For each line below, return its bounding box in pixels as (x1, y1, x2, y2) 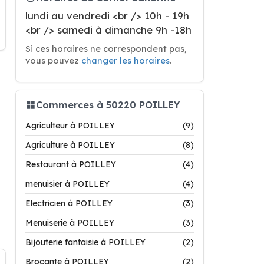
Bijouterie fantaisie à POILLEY (25, 237, 146, 247)
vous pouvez (25, 55, 81, 66)
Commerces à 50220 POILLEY (36, 98, 180, 111)
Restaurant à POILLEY (25, 159, 116, 170)
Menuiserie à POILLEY (25, 217, 114, 228)
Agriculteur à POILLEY (25, 120, 115, 131)
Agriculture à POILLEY (25, 140, 115, 150)
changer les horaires (81, 55, 170, 66)
